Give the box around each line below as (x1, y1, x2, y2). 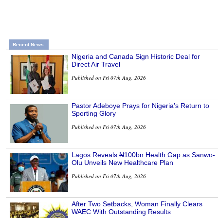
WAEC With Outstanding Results (72, 208, 171, 216)
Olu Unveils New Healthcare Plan (72, 159, 173, 167)
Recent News (13, 42, 44, 48)
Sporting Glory (72, 109, 116, 118)
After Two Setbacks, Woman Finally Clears (72, 200, 202, 208)
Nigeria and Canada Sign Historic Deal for (72, 53, 200, 61)
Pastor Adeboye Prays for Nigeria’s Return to (72, 102, 209, 110)
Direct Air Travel (72, 60, 120, 69)
